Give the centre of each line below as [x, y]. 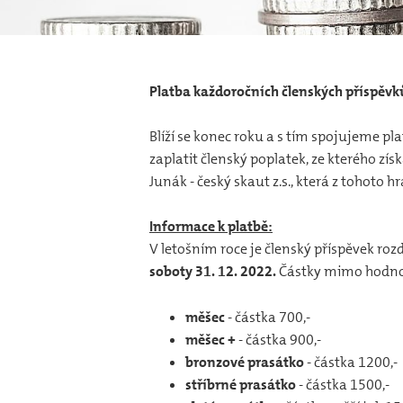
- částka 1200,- [352, 362]
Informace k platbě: [211, 227]
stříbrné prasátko [241, 384]
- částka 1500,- [343, 384]
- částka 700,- [269, 317]
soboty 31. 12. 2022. [214, 272]
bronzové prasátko [246, 362]
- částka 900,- [280, 339]
